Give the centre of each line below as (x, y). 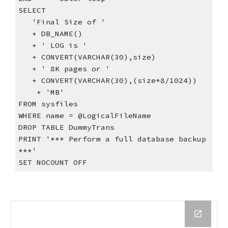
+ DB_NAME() (57, 34)
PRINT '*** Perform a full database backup (112, 139)
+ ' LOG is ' (59, 46)
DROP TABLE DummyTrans (66, 127)
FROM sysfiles (48, 104)
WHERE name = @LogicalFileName (84, 116)
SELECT (32, 10)
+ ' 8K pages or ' (71, 69)
